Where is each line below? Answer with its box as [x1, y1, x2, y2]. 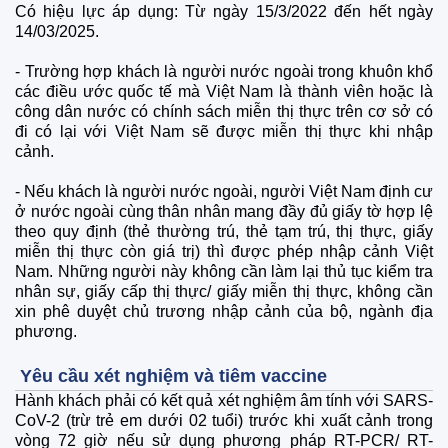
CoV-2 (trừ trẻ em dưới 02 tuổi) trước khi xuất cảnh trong [15, 412, 433, 430]
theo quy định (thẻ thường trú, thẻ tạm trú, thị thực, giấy [15, 223, 433, 241]
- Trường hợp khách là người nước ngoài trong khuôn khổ [15, 63, 433, 81]
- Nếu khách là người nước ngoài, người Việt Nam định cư [15, 183, 433, 201]
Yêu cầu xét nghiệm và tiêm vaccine [20, 365, 327, 387]
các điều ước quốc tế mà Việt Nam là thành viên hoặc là [15, 83, 433, 101]
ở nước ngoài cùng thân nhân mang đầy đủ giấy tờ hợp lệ [15, 203, 433, 221]
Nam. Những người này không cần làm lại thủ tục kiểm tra [15, 263, 433, 281]
